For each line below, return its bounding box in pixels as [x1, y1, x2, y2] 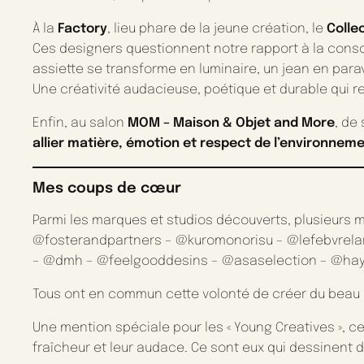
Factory [58, 22, 107, 37]
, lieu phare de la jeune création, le [107, 22, 327, 37]
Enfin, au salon [32, 116, 128, 131]
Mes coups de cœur [32, 181, 181, 196]
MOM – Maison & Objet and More [128, 116, 335, 131]
